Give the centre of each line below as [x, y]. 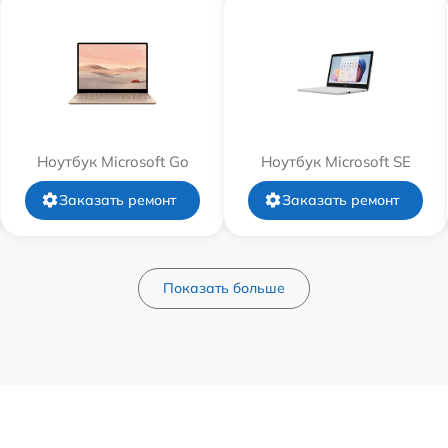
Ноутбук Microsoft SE [335, 161]
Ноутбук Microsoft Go [112, 161]
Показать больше [224, 287]
